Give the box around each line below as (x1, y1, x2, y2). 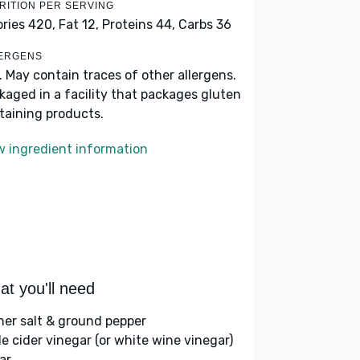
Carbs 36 (178, 17, 231, 32)
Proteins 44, (102, 17, 175, 32)
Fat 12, (59, 17, 99, 32)
